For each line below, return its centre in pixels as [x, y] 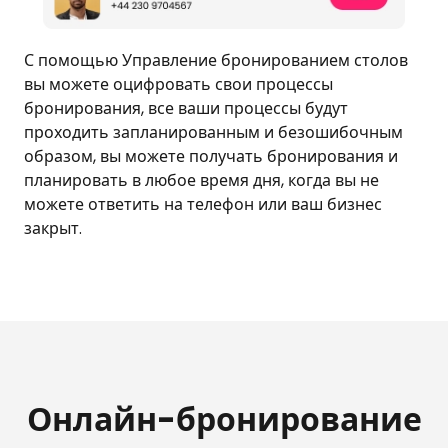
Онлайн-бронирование [224, 420]
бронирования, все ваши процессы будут [186, 109]
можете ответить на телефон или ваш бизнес [203, 205]
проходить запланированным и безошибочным [213, 133]
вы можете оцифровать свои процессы [178, 85]
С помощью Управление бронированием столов [216, 61]
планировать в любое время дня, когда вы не [201, 181]
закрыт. [53, 229]
